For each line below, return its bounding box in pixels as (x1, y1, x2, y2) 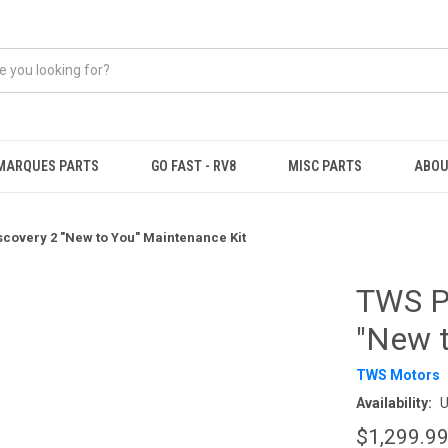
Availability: (356, 394, 432, 411)
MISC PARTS (288, 158, 363, 174)
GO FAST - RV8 (151, 158, 237, 174)
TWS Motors (356, 367, 440, 384)
